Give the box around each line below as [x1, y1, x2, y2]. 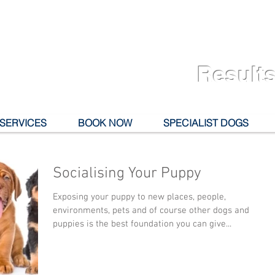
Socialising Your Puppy [53, 165, 201, 184]
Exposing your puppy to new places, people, [53, 192, 226, 203]
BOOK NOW [78, 117, 132, 130]
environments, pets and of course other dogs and [53, 205, 249, 217]
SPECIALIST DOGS [163, 117, 249, 130]
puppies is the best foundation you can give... [53, 219, 231, 230]
